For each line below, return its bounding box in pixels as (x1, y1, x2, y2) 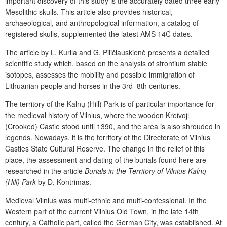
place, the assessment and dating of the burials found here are (5, 154, 206, 165)
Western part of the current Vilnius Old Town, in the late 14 (5, 206, 193, 216)
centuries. (147, 80, 180, 91)
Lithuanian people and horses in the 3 (5, 80, 126, 91)
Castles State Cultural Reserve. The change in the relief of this (5, 143, 205, 154)
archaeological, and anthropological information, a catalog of (5, 17, 199, 28)
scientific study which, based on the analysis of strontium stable (5, 58, 207, 68)
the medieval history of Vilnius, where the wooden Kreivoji (5, 109, 189, 120)
